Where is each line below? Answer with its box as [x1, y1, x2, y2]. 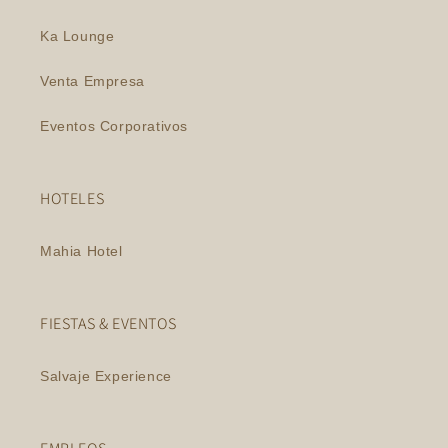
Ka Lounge [40, 28, 115, 44]
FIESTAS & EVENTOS [40, 313, 177, 334]
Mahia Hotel [40, 243, 123, 259]
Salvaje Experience [40, 368, 172, 384]
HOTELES [40, 188, 105, 209]
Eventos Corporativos [40, 118, 188, 134]
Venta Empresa [40, 73, 145, 89]
